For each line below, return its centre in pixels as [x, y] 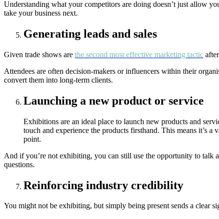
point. [32, 139]
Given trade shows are [39, 54]
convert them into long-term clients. [58, 80]
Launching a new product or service [114, 100]
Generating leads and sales [90, 33]
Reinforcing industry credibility [103, 185]
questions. [19, 164]
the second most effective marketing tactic [139, 54]
